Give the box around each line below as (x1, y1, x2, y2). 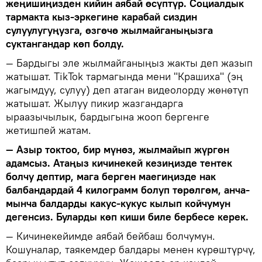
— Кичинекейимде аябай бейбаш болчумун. (6, 229, 215, 243)
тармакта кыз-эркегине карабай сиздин (6, 10, 197, 24)
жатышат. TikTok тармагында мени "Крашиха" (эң (6, 70, 243, 84)
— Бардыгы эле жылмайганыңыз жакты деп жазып (6, 56, 253, 70)
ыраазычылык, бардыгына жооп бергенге (6, 110, 209, 124)
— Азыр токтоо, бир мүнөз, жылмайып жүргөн (6, 143, 229, 157)
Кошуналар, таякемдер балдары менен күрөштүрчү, (6, 243, 256, 257)
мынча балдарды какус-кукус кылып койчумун (6, 196, 230, 211)
